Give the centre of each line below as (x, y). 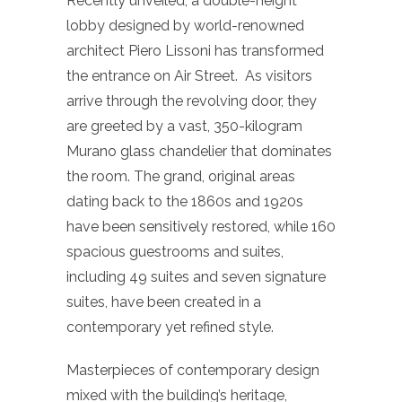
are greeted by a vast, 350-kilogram (184, 126)
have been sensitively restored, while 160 (201, 226)
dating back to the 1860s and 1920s (185, 201)
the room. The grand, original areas (181, 176)
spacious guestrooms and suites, (175, 251)
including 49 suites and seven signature (196, 276)
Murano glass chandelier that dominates (199, 151)
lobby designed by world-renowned (185, 25)
